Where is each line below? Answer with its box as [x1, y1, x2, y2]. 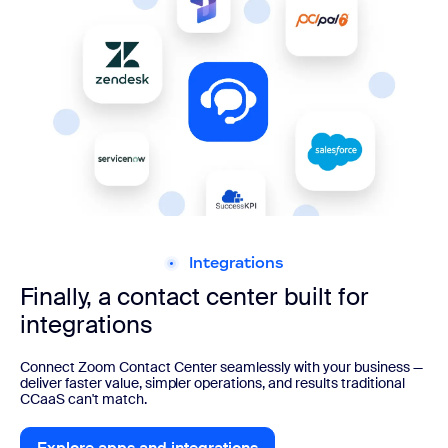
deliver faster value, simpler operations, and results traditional [20, 373, 405, 392]
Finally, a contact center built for [20, 280, 369, 312]
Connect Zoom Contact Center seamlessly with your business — [20, 357, 423, 376]
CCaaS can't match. [20, 389, 147, 408]
